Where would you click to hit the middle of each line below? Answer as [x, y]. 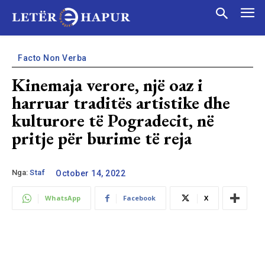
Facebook [139, 198]
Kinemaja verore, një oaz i [107, 85]
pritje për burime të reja [102, 138]
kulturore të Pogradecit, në [113, 120]
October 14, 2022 [91, 173]
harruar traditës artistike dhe [121, 103]
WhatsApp [63, 198]
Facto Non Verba [52, 58]
